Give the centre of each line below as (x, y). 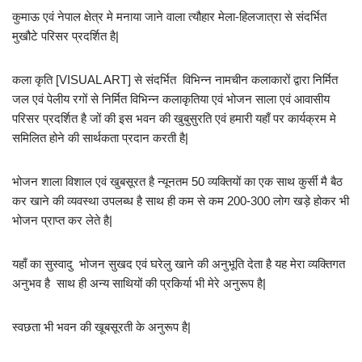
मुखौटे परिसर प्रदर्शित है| (65, 36)
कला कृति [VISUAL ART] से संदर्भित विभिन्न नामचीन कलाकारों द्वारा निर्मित (175, 80)
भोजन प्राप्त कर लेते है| (62, 221)
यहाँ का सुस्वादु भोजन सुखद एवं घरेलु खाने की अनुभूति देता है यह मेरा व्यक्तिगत (179, 264)
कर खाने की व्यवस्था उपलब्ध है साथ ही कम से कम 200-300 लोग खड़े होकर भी (181, 201)
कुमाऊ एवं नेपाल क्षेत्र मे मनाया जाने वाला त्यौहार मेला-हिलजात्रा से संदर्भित (169, 17)
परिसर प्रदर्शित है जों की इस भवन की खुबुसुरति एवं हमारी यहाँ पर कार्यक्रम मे (174, 119)
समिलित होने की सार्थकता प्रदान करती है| (100, 138)
